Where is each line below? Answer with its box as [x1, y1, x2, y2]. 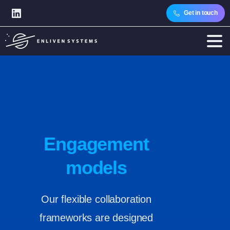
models [65, 157, 127, 178]
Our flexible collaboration [41, 194, 151, 205]
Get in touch [183, 9, 218, 16]
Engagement [43, 133, 149, 155]
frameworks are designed [39, 212, 154, 223]
